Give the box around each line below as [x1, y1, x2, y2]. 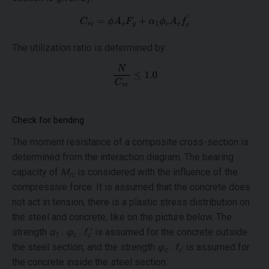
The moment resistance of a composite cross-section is [12, 136, 249, 148]
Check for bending [12, 115, 84, 126]
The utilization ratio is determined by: [12, 42, 167, 54]
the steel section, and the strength [12, 241, 157, 253]
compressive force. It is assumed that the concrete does [12, 181, 250, 193]
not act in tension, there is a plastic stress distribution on [12, 196, 250, 208]
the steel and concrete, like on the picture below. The [12, 211, 232, 223]
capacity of [12, 166, 61, 178]
